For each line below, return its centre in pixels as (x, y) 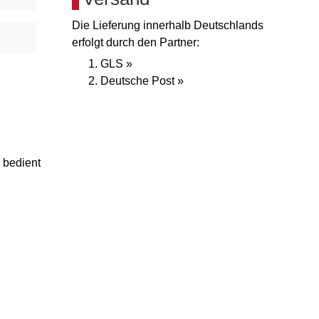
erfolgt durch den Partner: (136, 42)
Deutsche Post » (142, 81)
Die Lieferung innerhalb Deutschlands (168, 25)
